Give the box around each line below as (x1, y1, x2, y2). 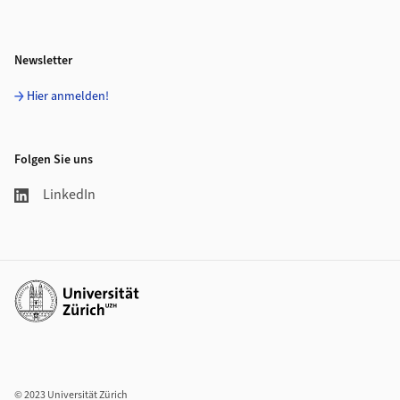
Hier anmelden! (27, 87, 109, 106)
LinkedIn (43, 185, 96, 205)
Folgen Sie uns (14, 151, 93, 170)
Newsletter (14, 52, 72, 71)
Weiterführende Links (13, 279, 144, 299)
